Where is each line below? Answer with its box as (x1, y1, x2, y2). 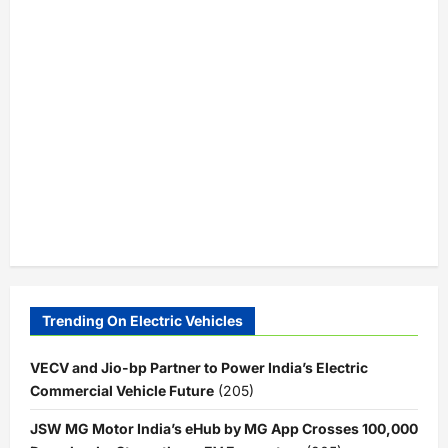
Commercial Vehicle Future (30, 381, 214, 399)
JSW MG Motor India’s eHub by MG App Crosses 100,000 (30, 419, 418, 437)
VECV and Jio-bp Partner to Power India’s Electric (30, 358, 368, 376)
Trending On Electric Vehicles (42, 311, 243, 329)
